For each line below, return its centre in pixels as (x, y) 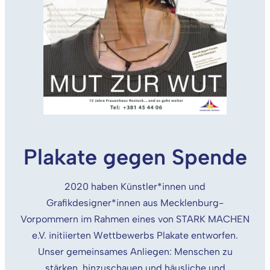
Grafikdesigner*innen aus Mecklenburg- (135, 202)
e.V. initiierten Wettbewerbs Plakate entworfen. (135, 235)
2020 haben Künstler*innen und (135, 186)
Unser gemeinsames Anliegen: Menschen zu (135, 251)
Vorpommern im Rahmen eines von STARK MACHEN (135, 219)
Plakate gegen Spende (135, 157)
